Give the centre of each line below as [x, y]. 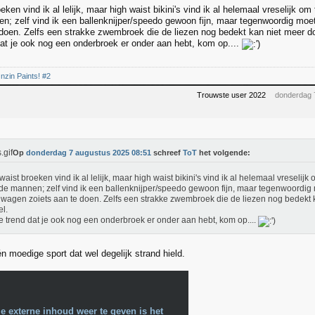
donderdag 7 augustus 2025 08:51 [89, 153]
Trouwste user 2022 [231, 95]
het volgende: [224, 153]
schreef [167, 153]
